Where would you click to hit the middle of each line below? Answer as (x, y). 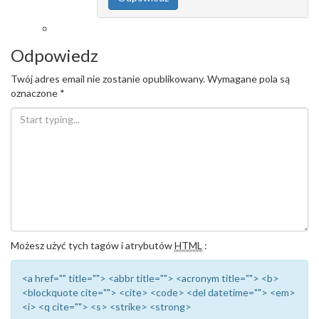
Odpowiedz (54, 56)
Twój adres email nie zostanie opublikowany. (108, 79)
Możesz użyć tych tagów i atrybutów (93, 246)
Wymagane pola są (249, 79)
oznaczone (35, 93)
